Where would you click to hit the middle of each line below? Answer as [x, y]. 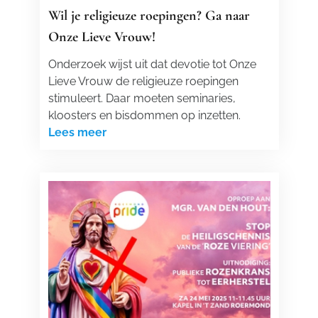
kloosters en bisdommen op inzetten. [144, 115]
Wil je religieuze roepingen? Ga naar [149, 16]
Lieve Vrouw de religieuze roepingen [143, 81]
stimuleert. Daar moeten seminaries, [142, 98]
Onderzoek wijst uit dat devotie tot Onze [152, 64]
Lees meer [77, 132]
